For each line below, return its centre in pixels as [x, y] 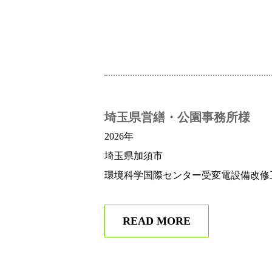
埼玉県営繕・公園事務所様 [177, 117]
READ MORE [157, 221]
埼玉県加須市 [134, 156]
